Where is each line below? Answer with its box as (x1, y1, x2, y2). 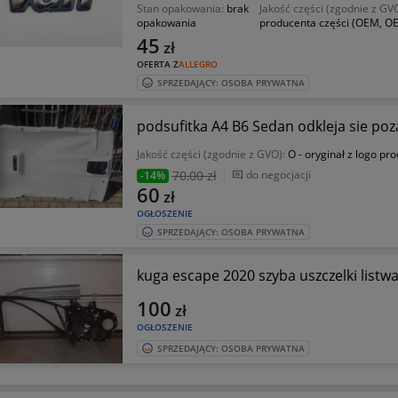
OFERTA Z (136, 58, 179, 70)
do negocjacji (245, 167, 311, 182)
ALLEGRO (178, 58, 218, 70)
